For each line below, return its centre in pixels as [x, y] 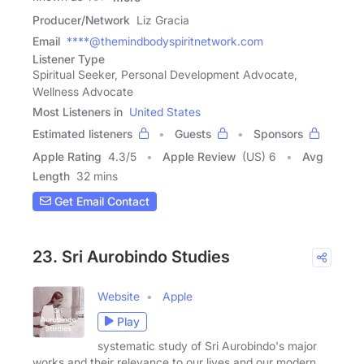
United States [165, 111]
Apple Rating [67, 156]
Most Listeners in [78, 111]
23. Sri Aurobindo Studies [131, 256]
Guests [193, 133]
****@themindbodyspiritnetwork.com [165, 41]
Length [51, 175]
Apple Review [199, 156]
